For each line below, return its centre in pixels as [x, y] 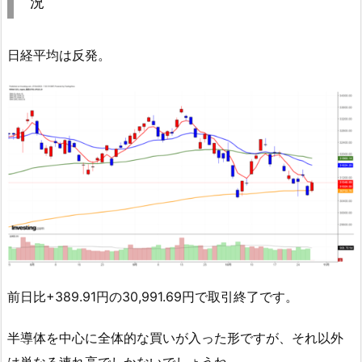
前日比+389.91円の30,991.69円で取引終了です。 [153, 297]
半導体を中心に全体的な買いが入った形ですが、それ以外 [175, 337]
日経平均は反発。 [59, 55]
